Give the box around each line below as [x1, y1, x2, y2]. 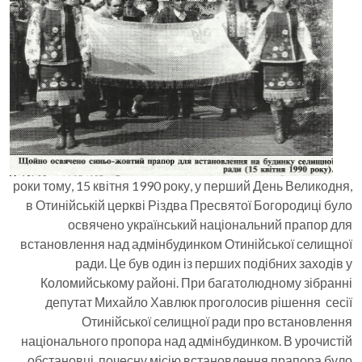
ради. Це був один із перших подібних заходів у [75, 255, 352, 271]
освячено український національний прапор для [68, 217, 352, 232]
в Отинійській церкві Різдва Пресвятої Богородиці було [26, 197, 352, 213]
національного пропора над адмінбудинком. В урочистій [21, 333, 352, 348]
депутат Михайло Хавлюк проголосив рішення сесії [45, 294, 352, 309]
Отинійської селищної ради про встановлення [82, 314, 352, 329]
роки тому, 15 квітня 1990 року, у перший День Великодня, [13, 178, 352, 193]
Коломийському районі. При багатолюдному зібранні [40, 275, 352, 290]
